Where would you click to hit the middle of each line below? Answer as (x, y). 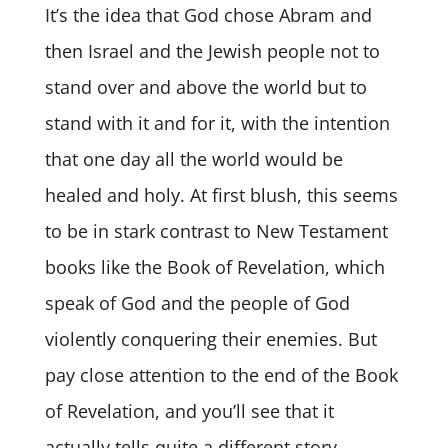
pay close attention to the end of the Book (221, 375)
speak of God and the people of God (197, 303)
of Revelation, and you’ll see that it (189, 411)
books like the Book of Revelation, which (214, 267)
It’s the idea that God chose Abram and (208, 15)
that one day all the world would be (193, 159)
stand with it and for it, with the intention (217, 123)
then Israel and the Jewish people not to (212, 51)
